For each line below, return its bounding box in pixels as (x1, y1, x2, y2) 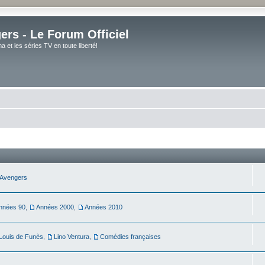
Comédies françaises (100, 232, 161, 240)
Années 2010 (85, 203, 122, 211)
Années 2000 (36, 203, 74, 211)
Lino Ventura (54, 232, 89, 240)
